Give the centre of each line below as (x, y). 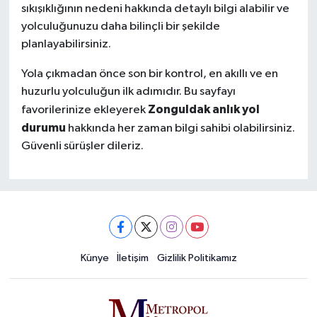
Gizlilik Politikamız (197, 258)
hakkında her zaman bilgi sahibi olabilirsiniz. (180, 129)
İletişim (133, 258)
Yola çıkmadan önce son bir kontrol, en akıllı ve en (149, 74)
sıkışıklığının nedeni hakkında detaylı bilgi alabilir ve (155, 9)
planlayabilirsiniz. (66, 45)
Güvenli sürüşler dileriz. (82, 146)
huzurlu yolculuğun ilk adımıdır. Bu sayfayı (128, 92)
